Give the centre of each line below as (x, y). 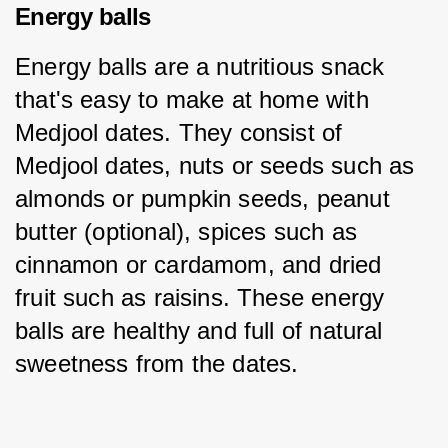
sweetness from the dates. (157, 364)
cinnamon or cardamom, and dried (202, 265)
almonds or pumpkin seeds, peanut (206, 199)
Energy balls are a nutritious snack (203, 67)
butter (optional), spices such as (190, 232)
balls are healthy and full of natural (202, 331)
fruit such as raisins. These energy (203, 298)
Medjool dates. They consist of (182, 133)
